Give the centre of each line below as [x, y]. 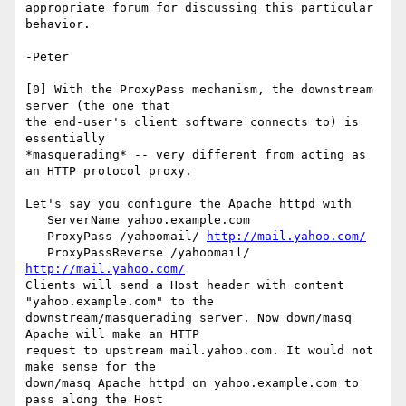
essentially [69, 139]
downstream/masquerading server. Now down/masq [188, 318]
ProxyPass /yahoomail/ [127, 237]
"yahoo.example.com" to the [123, 302]
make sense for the [94, 367]
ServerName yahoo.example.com [36, 220]
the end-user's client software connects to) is [192, 122]
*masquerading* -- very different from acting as [196, 155]
